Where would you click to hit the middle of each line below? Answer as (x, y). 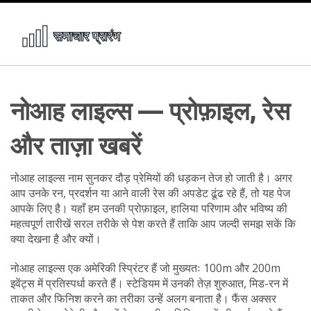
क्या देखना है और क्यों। (56, 239)
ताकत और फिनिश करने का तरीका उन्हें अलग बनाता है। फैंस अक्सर (143, 299)
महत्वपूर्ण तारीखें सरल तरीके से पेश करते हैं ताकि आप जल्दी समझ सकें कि (153, 224)
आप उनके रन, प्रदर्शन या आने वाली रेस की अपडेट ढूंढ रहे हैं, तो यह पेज (150, 193)
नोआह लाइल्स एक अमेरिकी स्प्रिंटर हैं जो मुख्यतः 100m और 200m (145, 268)
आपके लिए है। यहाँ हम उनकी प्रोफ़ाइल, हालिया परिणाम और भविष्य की (149, 208)
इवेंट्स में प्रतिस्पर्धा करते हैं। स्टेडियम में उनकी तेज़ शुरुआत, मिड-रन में (149, 283)
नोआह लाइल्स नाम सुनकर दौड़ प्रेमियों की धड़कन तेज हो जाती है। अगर (151, 178)
